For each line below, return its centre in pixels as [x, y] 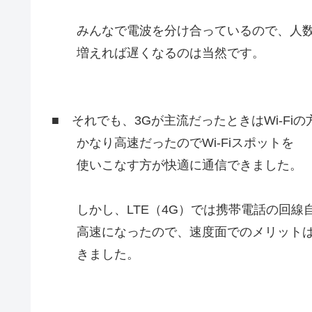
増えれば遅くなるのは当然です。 [158, 53]
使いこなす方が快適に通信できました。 [177, 165]
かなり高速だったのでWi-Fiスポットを [173, 142]
